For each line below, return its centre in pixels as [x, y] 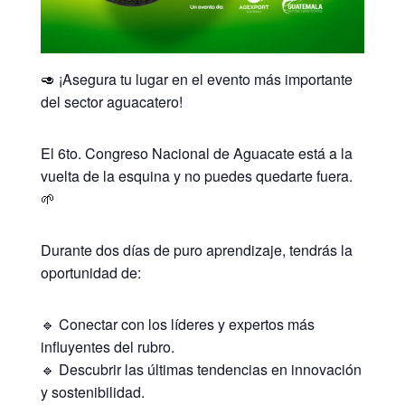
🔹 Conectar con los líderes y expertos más [177, 325]
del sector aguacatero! [111, 102]
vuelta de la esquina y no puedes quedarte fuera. [196, 176]
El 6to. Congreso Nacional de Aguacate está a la [196, 154]
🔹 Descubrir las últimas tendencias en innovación [201, 370]
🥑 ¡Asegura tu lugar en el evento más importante [196, 80]
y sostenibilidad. [92, 392]
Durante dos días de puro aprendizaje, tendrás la [196, 250]
